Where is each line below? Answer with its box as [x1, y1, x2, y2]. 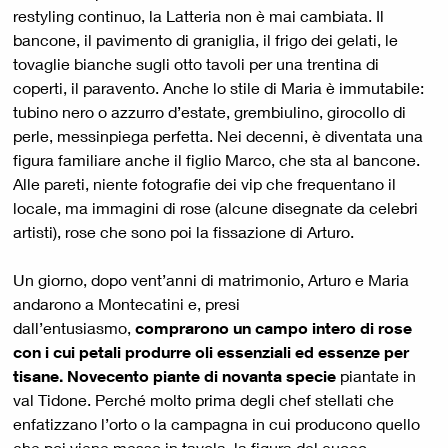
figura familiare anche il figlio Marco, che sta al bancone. [13, 150, 420, 170]
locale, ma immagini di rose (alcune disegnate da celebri [13, 198, 418, 218]
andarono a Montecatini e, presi [13, 294, 240, 314]
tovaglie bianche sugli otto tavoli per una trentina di [13, 54, 379, 74]
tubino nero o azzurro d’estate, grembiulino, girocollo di [13, 102, 406, 122]
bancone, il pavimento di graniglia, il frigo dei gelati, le [13, 30, 398, 50]
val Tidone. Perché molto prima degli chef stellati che [13, 390, 394, 410]
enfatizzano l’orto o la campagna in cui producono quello [13, 414, 420, 434]
